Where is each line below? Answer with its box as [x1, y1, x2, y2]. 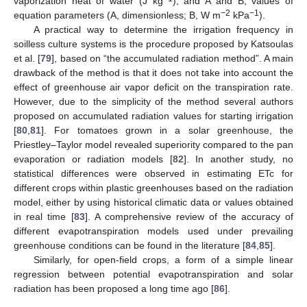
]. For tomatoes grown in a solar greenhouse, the [41, 125, 293, 136]
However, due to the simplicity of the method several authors [14, 96, 293, 108]
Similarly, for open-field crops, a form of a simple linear [33, 254, 293, 266]
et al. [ [14, 53, 41, 64]
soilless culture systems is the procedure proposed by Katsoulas [14, 38, 293, 50]
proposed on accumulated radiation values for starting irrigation [14, 110, 293, 122]
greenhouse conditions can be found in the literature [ [14, 240, 245, 251]
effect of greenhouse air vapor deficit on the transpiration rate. [14, 82, 293, 93]
